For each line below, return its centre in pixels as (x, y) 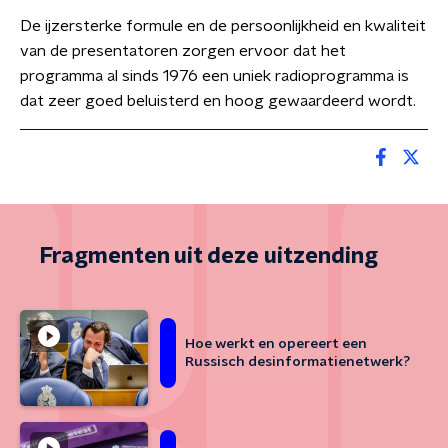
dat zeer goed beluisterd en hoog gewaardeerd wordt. (218, 101)
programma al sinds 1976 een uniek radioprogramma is (214, 76)
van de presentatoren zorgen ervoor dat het (183, 51)
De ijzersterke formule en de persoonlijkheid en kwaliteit (223, 26)
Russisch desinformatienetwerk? (297, 362)
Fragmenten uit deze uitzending (209, 256)
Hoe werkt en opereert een (276, 344)
